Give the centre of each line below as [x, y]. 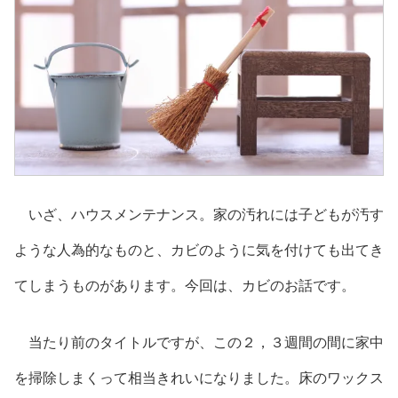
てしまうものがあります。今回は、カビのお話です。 [185, 286]
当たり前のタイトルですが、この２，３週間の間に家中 [199, 343]
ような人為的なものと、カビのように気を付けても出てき [199, 251]
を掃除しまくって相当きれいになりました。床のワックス [199, 378]
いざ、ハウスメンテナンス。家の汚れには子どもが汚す [199, 215]
